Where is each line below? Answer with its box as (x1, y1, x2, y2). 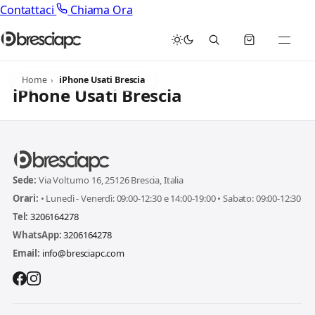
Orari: (12, 191, 39, 205)
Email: (12, 246, 40, 259)
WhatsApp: (12, 228, 62, 241)
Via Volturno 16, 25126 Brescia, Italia (37, 173, 184, 186)
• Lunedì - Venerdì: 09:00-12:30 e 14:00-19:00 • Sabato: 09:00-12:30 (38, 191, 302, 205)
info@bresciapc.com (41, 246, 124, 259)
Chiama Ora (67, 2, 133, 18)
